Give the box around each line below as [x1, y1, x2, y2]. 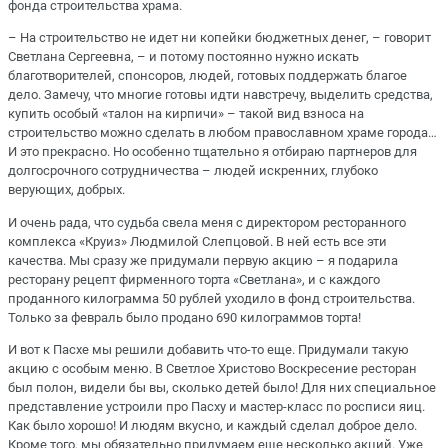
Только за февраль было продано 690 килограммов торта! [8, 309, 361, 325]
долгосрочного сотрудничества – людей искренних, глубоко [8, 163, 378, 179]
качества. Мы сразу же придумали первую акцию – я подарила [8, 252, 398, 268]
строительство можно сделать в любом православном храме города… [8, 125, 437, 141]
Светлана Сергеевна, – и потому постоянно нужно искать [8, 49, 359, 65]
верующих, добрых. [8, 182, 125, 198]
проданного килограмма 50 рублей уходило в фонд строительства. [8, 290, 415, 306]
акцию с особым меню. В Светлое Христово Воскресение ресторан [8, 360, 417, 376]
